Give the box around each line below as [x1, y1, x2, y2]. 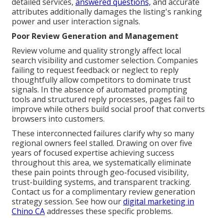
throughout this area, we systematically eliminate [12, 157, 191, 168]
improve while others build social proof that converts [12, 103, 205, 114]
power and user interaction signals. [12, 16, 140, 27]
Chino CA [12, 205, 45, 217]
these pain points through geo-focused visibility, [12, 166, 189, 178]
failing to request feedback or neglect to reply [12, 64, 179, 75]
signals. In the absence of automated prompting [12, 84, 187, 95]
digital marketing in [123, 196, 194, 207]
